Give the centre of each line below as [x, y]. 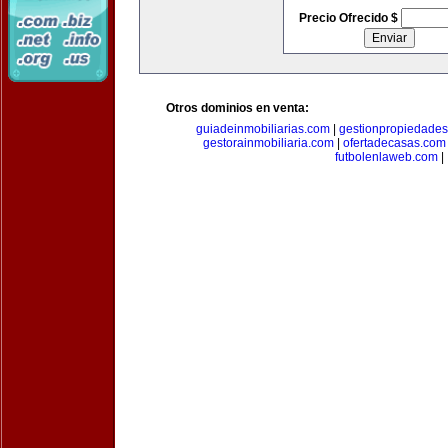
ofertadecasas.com [394, 143]
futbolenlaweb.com [386, 157]
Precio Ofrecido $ [349, 18]
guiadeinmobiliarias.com [262, 129]
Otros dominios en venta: [237, 108]
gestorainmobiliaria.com [268, 143]
